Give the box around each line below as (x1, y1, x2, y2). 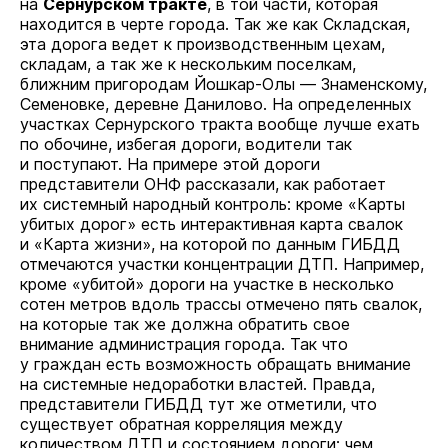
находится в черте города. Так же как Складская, (20, 14, 410, 34)
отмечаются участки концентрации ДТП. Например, (20, 254, 424, 274)
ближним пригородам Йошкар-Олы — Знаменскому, (20, 74, 427, 94)
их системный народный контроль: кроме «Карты (20, 194, 405, 214)
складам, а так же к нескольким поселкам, (20, 54, 356, 74)
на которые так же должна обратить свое (20, 314, 350, 334)
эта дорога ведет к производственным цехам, (20, 34, 385, 54)
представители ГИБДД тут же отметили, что (20, 394, 377, 414)
